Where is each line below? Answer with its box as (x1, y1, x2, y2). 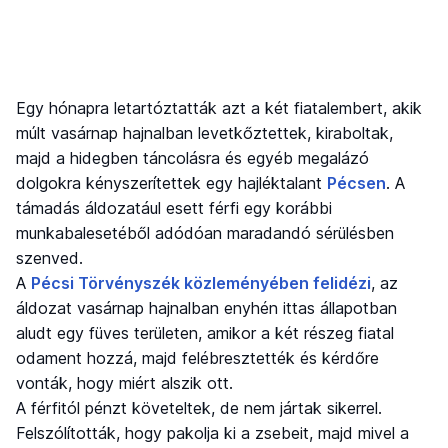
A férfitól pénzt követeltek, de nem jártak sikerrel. (16, 398, 382, 419)
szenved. (16, 248, 83, 269)
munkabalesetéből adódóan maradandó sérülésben (16, 223, 394, 244)
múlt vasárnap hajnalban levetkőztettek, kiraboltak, (16, 123, 393, 144)
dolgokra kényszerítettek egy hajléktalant (16, 173, 327, 194)
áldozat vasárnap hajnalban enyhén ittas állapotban (16, 298, 397, 319)
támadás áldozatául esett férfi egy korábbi (16, 198, 332, 219)
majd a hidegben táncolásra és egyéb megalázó (16, 148, 369, 169)
